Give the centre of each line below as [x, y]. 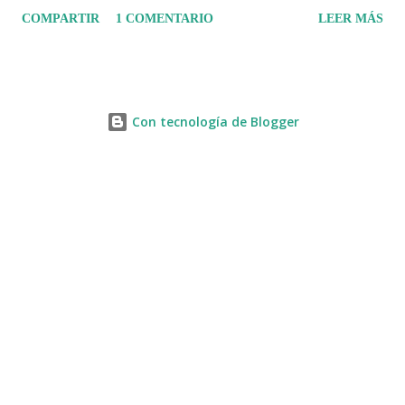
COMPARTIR [61, 18]
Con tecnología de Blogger [213, 121]
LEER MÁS [351, 18]
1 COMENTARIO [165, 18]
